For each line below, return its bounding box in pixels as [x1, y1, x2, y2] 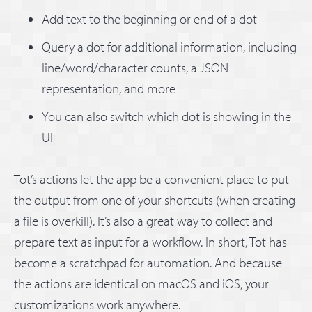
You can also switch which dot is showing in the [42, 107, 291, 125]
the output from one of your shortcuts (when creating [14, 191, 295, 208]
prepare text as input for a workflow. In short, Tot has [14, 233, 287, 250]
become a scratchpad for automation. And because [14, 253, 282, 271]
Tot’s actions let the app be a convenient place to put [14, 170, 289, 187]
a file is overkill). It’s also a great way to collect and [14, 212, 272, 229]
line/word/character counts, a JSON [42, 58, 228, 76]
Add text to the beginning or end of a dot [42, 10, 257, 27]
